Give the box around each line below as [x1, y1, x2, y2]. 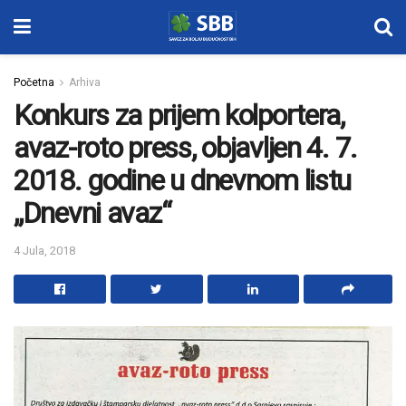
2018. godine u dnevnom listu [14, 163, 352, 198]
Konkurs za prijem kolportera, [14, 98, 344, 132]
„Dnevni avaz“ [14, 196, 171, 230]
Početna [14, 76, 54, 89]
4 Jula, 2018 [14, 243, 75, 257]
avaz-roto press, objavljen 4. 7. [14, 130, 358, 165]
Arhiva [69, 76, 101, 89]
